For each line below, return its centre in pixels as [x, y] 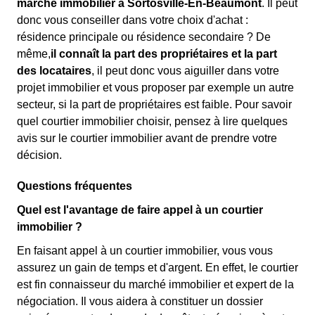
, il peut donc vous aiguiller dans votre [185, 71]
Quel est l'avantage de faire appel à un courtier [140, 210]
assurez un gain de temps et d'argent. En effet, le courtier [157, 268]
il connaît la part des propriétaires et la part [164, 54]
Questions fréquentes [75, 186]
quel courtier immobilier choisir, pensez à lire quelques [152, 121]
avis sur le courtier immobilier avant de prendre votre [147, 138]
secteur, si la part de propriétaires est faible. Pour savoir [154, 104]
